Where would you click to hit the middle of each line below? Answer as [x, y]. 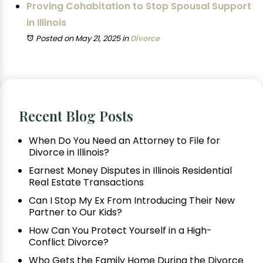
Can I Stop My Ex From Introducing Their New [132, 200]
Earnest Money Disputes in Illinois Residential [130, 170]
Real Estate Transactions [86, 182]
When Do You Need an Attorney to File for [124, 140]
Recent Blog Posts [76, 115]
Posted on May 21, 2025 [78, 38]
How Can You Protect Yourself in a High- [120, 230]
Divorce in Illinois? [69, 152]
